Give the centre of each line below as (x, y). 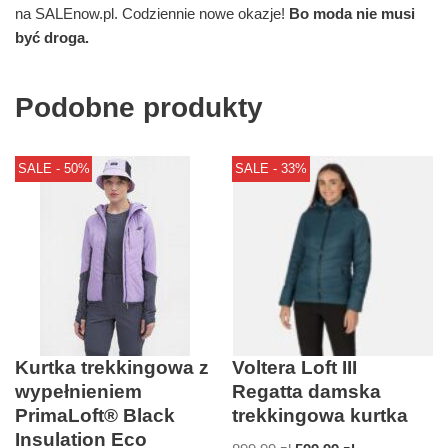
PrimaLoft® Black (95, 416)
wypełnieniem (78, 392)
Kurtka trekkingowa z (112, 368)
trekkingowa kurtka (320, 416)
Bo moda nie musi (352, 14)
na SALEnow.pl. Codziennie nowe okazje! (152, 14)
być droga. (52, 38)
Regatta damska (307, 392)
